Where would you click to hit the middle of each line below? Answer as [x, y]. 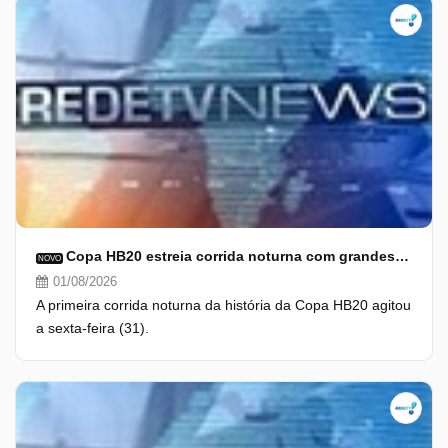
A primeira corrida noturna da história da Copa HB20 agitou [223, 305]
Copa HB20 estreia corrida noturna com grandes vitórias [402, 256]
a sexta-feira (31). [92, 328]
